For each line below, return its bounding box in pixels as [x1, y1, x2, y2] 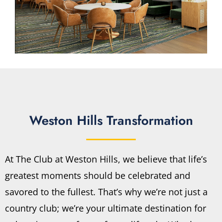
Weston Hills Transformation [29, 111, 193, 130]
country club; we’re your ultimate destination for [5, 202, 206, 215]
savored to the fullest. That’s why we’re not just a [5, 186, 208, 198]
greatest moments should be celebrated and [5, 169, 190, 182]
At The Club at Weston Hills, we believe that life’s [5, 153, 207, 166]
